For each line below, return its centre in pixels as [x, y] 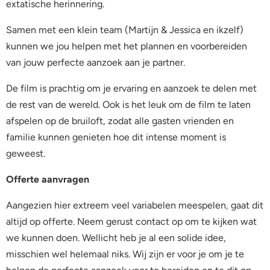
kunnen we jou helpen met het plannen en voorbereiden [127, 46]
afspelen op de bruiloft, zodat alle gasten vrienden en [120, 121]
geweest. [26, 153]
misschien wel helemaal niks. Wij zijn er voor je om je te [125, 254]
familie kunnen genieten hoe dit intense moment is [116, 137]
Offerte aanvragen [48, 179]
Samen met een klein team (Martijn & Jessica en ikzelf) [125, 30]
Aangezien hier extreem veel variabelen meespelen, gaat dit [135, 205]
